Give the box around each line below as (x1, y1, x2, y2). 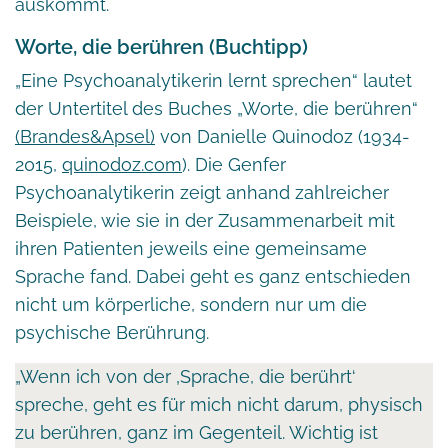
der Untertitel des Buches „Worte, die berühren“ (15, 97, 418, 119)
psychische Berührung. (15, 321, 209, 343)
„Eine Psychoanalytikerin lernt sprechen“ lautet (15, 69, 412, 91)
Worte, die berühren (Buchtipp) (15, 34, 308, 59)
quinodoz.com (62, 153, 182, 175)
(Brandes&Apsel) (15, 125, 155, 147)
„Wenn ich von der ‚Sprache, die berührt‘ (15, 365, 356, 387)
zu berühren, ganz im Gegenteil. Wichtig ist (15, 421, 378, 443)
